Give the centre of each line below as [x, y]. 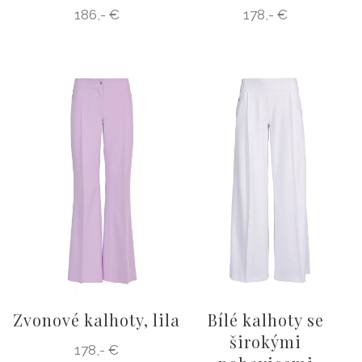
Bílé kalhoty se [265, 320]
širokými [265, 341]
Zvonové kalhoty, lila [97, 320]
